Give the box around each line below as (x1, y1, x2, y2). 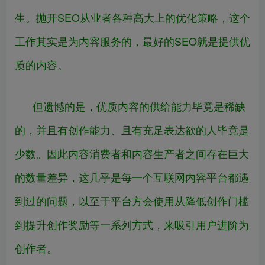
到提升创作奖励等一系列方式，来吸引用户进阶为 (15, 216, 249, 232)
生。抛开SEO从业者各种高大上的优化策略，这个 (15, 9, 250, 25)
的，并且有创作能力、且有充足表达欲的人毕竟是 (15, 121, 249, 137)
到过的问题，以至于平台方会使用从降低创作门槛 (15, 192, 249, 208)
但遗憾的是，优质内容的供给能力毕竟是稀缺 (33, 98, 245, 114)
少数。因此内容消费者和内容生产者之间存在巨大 (15, 145, 249, 161)
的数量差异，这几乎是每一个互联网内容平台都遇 (15, 169, 249, 185)
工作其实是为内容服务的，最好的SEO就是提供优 (15, 33, 250, 49)
